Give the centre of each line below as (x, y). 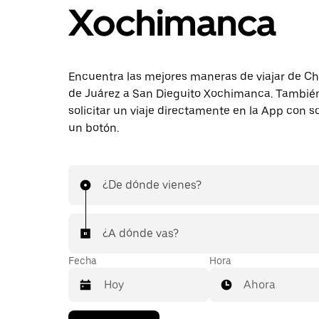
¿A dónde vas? (141, 233)
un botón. (94, 128)
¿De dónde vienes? (152, 185)
